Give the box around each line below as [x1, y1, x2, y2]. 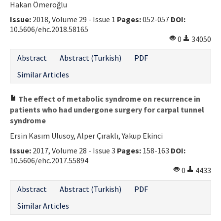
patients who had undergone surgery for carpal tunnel [10, 104, 204, 114]
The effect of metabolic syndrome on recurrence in [17, 93, 200, 104]
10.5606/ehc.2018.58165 [10, 24, 88, 34]
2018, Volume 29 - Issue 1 [31, 14, 117, 24]
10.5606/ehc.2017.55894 [10, 155, 88, 165]
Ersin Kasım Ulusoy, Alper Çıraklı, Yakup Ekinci [10, 130, 163, 141]
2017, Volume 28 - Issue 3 [31, 145, 117, 155]
